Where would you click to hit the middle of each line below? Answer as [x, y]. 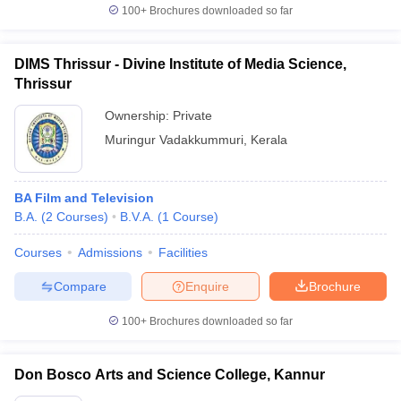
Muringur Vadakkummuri [174, 140]
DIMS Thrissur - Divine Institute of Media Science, [180, 64]
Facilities [183, 252]
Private [192, 115]
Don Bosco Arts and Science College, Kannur [170, 375]
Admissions [110, 252]
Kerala [269, 140]
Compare [80, 286]
